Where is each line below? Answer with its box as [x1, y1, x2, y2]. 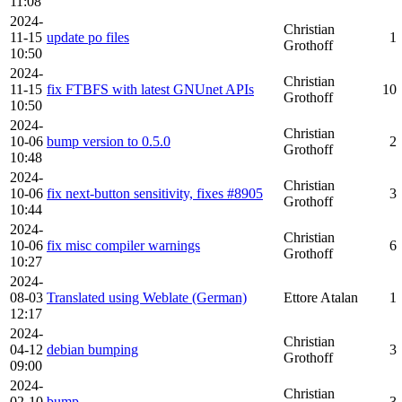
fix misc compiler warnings [47, 238, 200, 253]
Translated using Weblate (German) [47, 290, 247, 305]
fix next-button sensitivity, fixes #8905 [47, 186, 263, 201]
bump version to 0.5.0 [47, 134, 170, 149]
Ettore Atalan [284, 290, 358, 305]
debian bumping [47, 342, 138, 357]
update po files [47, 30, 129, 45]
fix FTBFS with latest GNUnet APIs [47, 82, 254, 97]
